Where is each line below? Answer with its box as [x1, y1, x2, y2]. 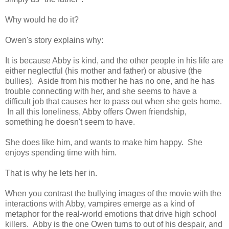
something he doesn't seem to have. [5, 117, 135, 126]
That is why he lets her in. [5, 168, 97, 177]
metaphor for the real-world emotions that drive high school [5, 209, 217, 218]
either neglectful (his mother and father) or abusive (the [5, 66, 202, 75]
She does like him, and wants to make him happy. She [5, 138, 202, 147]
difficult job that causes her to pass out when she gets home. [5, 97, 222, 106]
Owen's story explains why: [5, 35, 103, 44]
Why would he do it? [5, 15, 79, 24]
